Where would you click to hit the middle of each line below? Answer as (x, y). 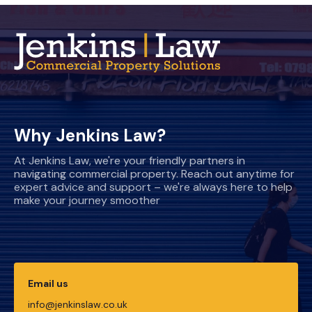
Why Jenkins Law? (90, 136)
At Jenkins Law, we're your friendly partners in (130, 161)
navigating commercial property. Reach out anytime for (154, 174)
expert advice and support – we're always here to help (153, 187)
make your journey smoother (87, 201)
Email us (48, 284)
